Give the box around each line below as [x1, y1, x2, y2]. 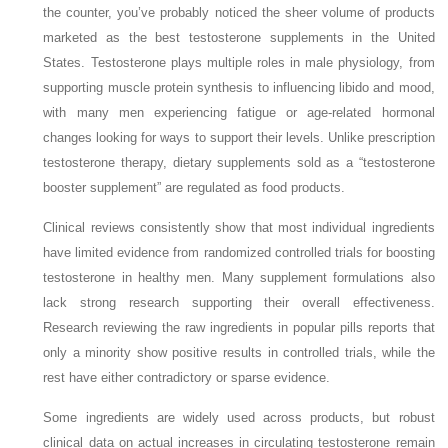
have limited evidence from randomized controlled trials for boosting [43, 245, 435, 261]
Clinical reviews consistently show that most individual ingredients [43, 220, 435, 236]
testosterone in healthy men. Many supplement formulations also [43, 270, 435, 286]
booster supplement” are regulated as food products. [43, 180, 350, 196]
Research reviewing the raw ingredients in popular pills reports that [43, 320, 435, 336]
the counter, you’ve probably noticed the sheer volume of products [43, 5, 435, 21]
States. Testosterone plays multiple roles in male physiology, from [43, 55, 435, 71]
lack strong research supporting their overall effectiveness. [43, 295, 435, 311]
